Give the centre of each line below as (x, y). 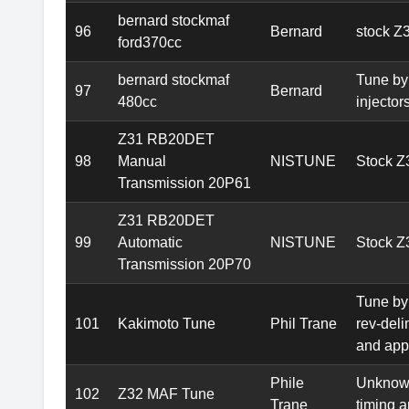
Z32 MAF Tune (166, 394)
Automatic (150, 243)
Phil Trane (304, 324)
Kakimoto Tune (167, 324)
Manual (142, 162)
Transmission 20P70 (184, 265)
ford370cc (150, 43)
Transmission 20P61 (184, 184)
